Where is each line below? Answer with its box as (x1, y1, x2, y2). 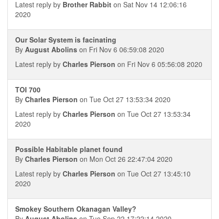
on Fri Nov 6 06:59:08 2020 (77, 44, 164, 54)
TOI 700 (15, 85, 41, 94)
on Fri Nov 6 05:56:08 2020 (115, 59, 202, 69)
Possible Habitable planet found (15, 144, 123, 154)
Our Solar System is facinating (15, 35, 116, 44)
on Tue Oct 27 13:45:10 (115, 169, 191, 178)
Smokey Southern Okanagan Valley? (15, 204, 136, 214)
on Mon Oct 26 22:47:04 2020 (78, 154, 173, 164)
